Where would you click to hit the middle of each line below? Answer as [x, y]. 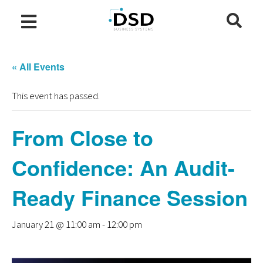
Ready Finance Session [130, 197]
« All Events [38, 67]
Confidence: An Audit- [123, 167]
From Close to [82, 137]
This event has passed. [56, 96]
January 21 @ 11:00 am [56, 224]
